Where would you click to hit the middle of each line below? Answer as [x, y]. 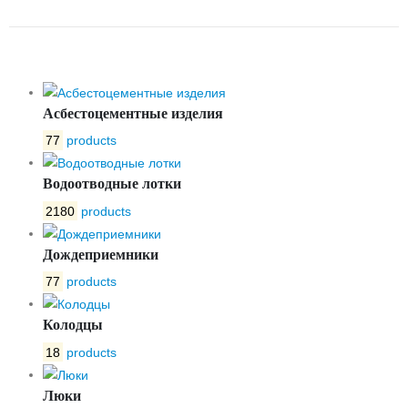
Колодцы [73, 325]
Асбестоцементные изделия [133, 113]
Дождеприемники [101, 254]
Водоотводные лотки [112, 184]
